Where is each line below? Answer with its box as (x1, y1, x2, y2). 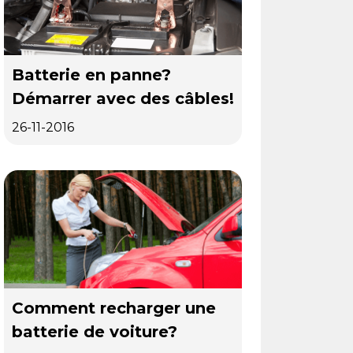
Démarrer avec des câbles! (12, 89, 234, 108)
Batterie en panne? (12, 65, 171, 84)
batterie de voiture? (12, 322, 177, 341)
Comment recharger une (12, 299, 216, 318)
